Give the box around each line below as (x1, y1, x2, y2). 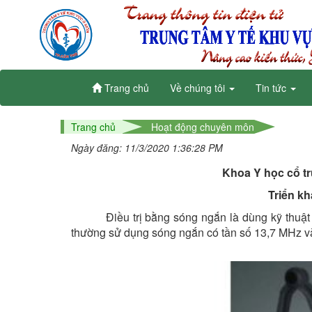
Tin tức (256, 81, 289, 95)
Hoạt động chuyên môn (151, 120, 254, 134)
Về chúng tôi (170, 81, 228, 95)
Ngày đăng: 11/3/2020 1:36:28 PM (71, 141, 223, 155)
